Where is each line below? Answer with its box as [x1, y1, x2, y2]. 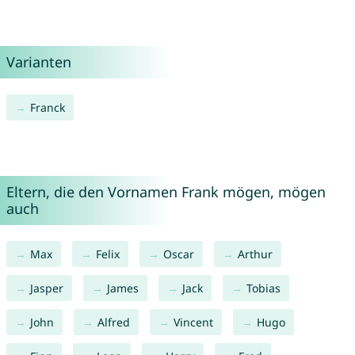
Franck [29, 100, 65, 116]
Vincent [173, 315, 213, 330]
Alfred [97, 315, 130, 330]
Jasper [29, 281, 63, 296]
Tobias [246, 281, 281, 296]
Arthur [237, 246, 273, 262]
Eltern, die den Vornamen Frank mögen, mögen [6, 182, 326, 202]
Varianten [6, 52, 71, 72]
